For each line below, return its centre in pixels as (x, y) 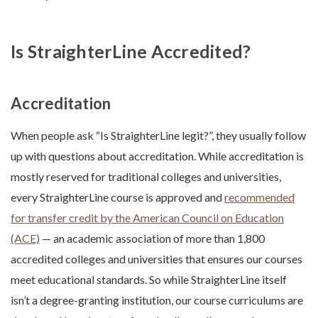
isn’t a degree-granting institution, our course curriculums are (157, 300)
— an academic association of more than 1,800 (152, 238)
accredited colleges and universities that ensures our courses (157, 258)
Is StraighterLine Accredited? (131, 51)
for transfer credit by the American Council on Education (147, 217)
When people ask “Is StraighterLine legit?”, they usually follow (158, 135)
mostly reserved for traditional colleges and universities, (146, 176)
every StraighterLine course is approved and (117, 197)
